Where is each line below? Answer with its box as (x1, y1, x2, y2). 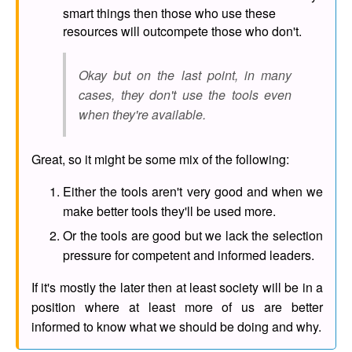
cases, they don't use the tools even (79, 85, 291, 104)
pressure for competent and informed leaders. (63, 245, 314, 264)
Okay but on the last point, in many (79, 65, 291, 84)
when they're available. (79, 104, 206, 123)
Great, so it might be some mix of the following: (31, 149, 289, 168)
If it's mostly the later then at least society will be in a (31, 277, 323, 296)
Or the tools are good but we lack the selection (63, 225, 323, 244)
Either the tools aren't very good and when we (63, 181, 323, 200)
